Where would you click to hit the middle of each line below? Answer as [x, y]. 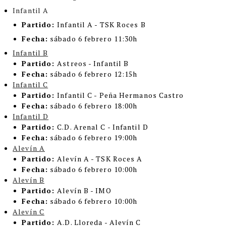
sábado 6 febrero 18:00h [94, 106]
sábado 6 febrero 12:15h [94, 74]
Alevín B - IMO [84, 191]
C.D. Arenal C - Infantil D [104, 127]
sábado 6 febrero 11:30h [94, 39]
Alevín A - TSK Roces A [100, 159]
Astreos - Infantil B [93, 64]
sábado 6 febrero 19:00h [95, 138]
